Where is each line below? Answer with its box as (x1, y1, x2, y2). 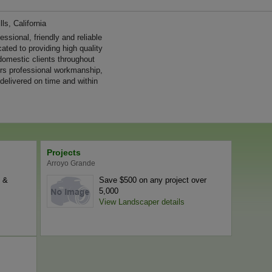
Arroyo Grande (47, 159, 95, 168)
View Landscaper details (99, 197, 185, 206)
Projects (47, 148, 81, 157)
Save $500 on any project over (99, 175, 206, 185)
